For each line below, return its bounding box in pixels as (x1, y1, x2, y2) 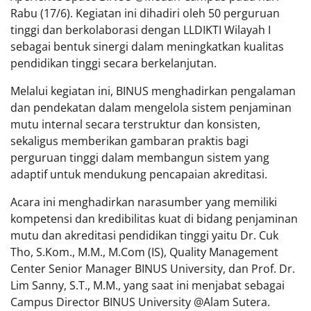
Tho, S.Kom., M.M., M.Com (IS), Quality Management (10, 244, 278, 260)
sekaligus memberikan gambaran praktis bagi (10, 133, 249, 149)
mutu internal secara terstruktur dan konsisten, (10, 116, 260, 132)
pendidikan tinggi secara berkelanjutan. (10, 55, 217, 71)
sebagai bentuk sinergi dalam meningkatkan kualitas (10, 38, 284, 54)
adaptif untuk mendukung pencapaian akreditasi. (10, 166, 267, 182)
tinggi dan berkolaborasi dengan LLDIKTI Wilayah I (10, 22, 271, 37)
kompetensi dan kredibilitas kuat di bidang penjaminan (10, 210, 298, 226)
